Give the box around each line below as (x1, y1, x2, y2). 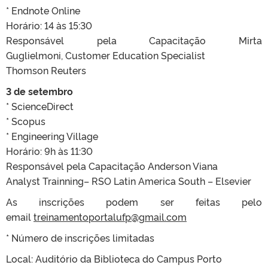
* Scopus (6, 114, 45, 127)
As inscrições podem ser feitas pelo (6, 194, 262, 208)
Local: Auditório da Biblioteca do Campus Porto (6, 251, 222, 265)
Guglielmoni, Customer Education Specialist (6, 48, 205, 62)
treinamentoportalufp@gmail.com (33, 209, 187, 223)
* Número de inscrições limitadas (6, 230, 154, 244)
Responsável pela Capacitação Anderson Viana (6, 159, 218, 172)
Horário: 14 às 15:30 (6, 18, 92, 32)
